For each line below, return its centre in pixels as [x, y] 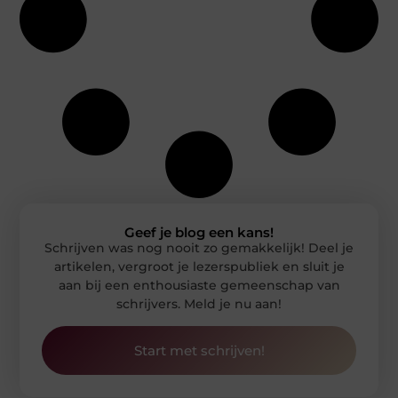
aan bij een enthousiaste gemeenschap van [199, 285]
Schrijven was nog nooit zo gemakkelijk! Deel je [199, 247]
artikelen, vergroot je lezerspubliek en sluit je [199, 266]
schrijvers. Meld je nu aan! [199, 303]
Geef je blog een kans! [199, 232]
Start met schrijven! [199, 351]
